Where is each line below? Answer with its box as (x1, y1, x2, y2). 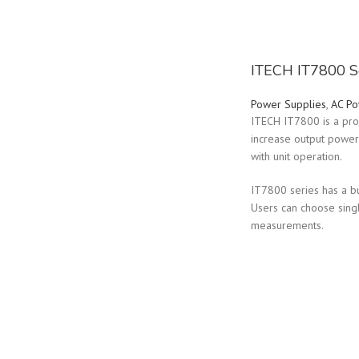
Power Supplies (250, 97, 326, 111)
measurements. (250, 218, 324, 232)
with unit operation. (250, 149, 342, 163)
